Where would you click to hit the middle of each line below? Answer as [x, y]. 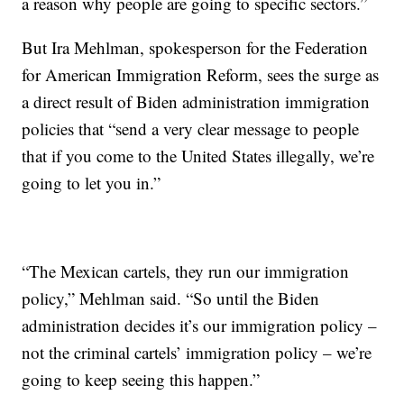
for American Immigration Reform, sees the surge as [201, 75]
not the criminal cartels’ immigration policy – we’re [197, 353]
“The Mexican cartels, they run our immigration [186, 271]
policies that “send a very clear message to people [191, 129]
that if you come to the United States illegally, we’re [198, 156]
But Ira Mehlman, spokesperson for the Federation [195, 48]
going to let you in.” [92, 183]
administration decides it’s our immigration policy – [200, 326]
